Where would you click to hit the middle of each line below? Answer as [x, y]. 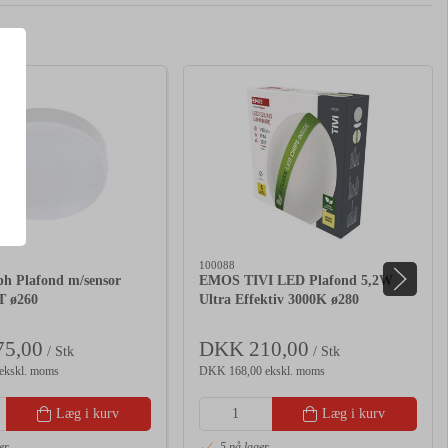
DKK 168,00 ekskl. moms [262, 370]
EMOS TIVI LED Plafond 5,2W [296, 281]
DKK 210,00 [254, 348]
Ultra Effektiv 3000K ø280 [279, 300]
